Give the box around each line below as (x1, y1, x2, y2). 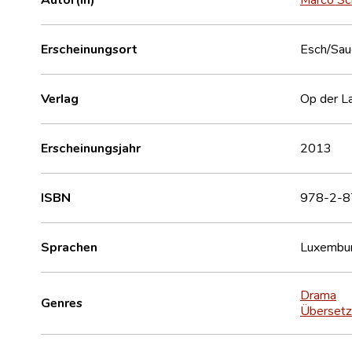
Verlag (41, 90, 79, 106)
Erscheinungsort (41, 40, 137, 57)
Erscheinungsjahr (41, 139, 141, 156)
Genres (41, 294, 82, 310)
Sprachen (41, 238, 97, 255)
